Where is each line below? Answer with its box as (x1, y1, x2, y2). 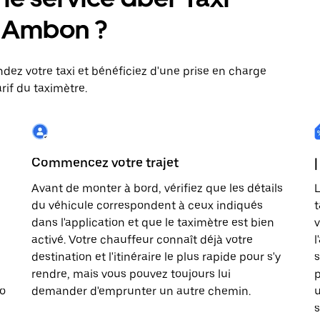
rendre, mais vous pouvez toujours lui (31, 267, 231, 281)
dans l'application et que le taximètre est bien (31, 216, 274, 229)
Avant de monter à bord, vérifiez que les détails (31, 181, 283, 195)
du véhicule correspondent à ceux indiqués (31, 199, 263, 212)
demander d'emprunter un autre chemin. (31, 284, 251, 298)
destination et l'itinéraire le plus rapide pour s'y (31, 250, 281, 264)
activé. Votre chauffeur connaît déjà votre (31, 233, 253, 246)
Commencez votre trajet (31, 155, 179, 170)
